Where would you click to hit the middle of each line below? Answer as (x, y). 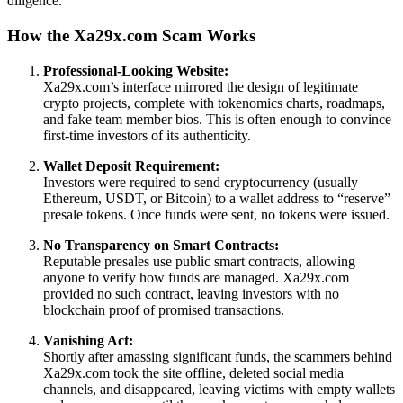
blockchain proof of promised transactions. (164, 309)
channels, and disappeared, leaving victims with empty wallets (219, 389)
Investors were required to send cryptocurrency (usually (201, 182)
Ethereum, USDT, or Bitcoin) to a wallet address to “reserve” (217, 198)
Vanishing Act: (88, 340)
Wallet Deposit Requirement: (131, 166)
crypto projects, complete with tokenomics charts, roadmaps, (214, 103)
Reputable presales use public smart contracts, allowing (199, 261)
